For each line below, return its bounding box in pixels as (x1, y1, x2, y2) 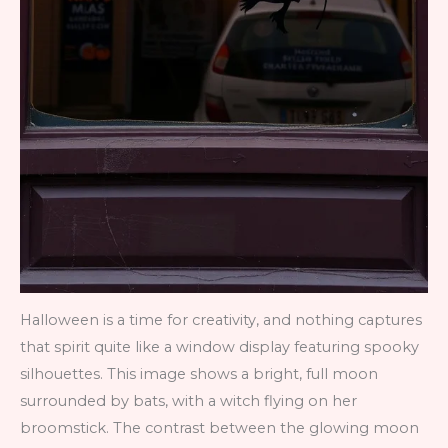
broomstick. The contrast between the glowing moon (20, 419, 419, 438)
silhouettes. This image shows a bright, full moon (20, 365, 378, 384)
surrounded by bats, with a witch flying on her (20, 392, 357, 411)
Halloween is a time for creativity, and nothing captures (20, 311, 422, 330)
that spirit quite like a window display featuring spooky (20, 338, 419, 357)
